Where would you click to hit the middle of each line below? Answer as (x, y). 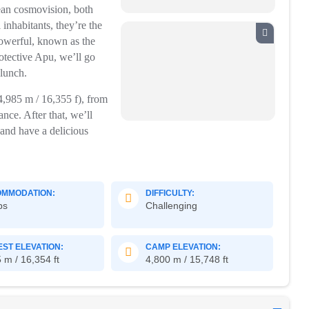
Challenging (172, 206)
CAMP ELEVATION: (183, 247)
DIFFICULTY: (170, 193)
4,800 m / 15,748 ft (187, 259)
